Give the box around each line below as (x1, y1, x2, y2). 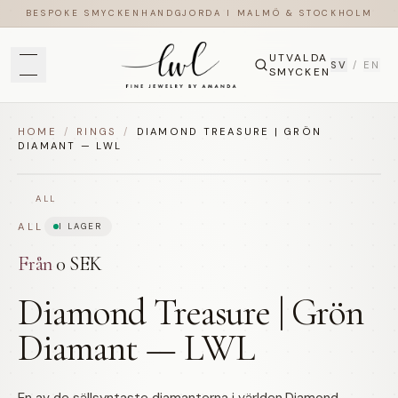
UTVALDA (268, 51, 328, 65)
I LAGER (58, 220, 103, 232)
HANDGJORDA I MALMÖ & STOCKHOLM (140, 7, 373, 19)
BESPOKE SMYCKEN (25, 7, 141, 19)
